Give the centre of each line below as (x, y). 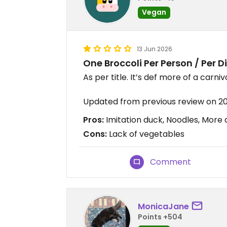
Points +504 (160, 217)
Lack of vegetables (146, 134)
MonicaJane (163, 206)
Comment (171, 162)
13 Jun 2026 (155, 49)
